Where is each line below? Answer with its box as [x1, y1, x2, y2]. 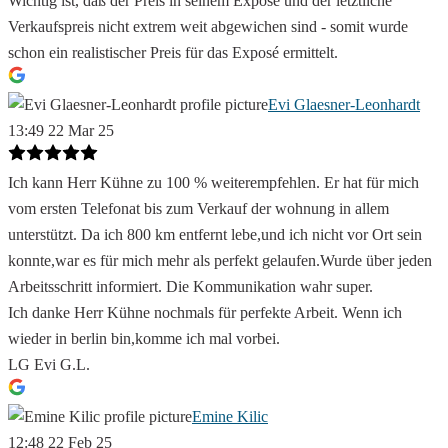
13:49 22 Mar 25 [8, 122, 114, 140]
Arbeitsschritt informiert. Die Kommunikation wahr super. [8, 278, 373, 296]
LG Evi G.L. [8, 356, 90, 374]
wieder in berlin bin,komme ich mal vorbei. [8, 330, 280, 348]
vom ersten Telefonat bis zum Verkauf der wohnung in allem [8, 200, 389, 218]
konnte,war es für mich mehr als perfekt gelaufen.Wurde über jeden [8, 252, 432, 270]
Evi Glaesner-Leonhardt [268, 96, 420, 114]
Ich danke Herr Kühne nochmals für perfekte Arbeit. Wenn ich [8, 304, 402, 322]
